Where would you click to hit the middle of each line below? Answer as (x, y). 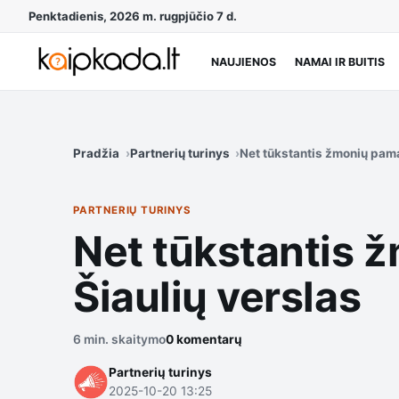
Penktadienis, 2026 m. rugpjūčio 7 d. (133, 16)
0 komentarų (204, 339)
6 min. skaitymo (119, 339)
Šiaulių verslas (217, 296)
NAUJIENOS (243, 61)
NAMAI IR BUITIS (339, 61)
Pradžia (96, 153)
